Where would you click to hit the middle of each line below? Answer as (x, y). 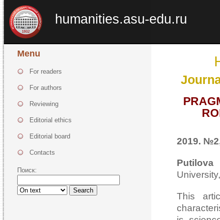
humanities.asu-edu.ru (121, 19)
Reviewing (44, 104)
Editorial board (50, 136)
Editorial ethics (51, 120)
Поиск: (27, 170)
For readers (46, 71)
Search (83, 190)
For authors (46, 88)
